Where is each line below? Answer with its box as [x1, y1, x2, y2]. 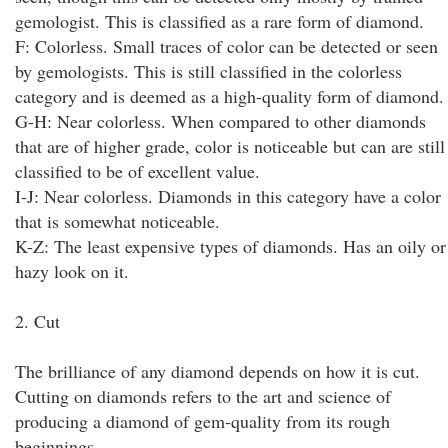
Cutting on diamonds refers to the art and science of [15, 384, 391, 408]
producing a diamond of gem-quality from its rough [15, 409, 390, 433]
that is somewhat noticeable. [15, 209, 220, 233]
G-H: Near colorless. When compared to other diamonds [15, 109, 426, 133]
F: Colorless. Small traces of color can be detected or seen [15, 34, 438, 58]
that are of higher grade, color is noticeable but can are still [15, 134, 445, 158]
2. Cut [15, 309, 60, 333]
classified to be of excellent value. [15, 159, 260, 183]
